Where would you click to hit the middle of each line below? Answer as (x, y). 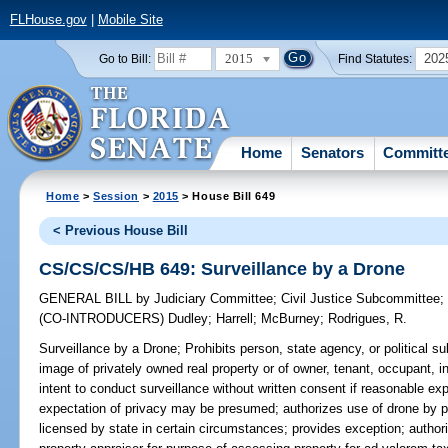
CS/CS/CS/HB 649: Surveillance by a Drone (222, 268)
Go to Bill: (124, 58)
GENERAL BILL (88, 299)
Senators (333, 152)
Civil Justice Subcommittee (361, 299)
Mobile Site (130, 20)
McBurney (291, 319)
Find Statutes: (375, 58)
